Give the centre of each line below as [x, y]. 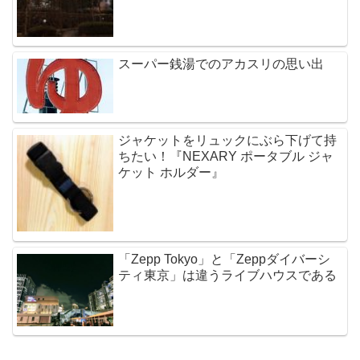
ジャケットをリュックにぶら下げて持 [228, 141]
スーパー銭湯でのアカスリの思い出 [221, 63]
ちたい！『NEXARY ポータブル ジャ [226, 157]
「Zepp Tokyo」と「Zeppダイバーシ [225, 259]
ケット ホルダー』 [172, 173]
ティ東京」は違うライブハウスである [228, 275]
